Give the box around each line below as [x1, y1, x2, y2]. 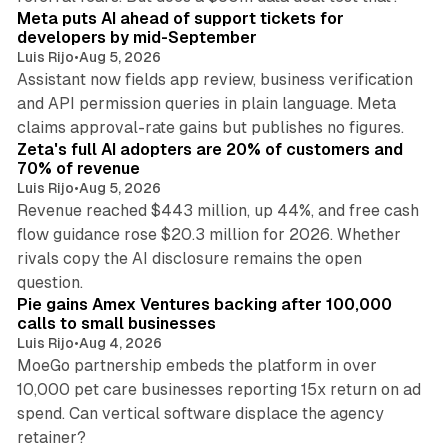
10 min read [343, 419, 412, 434]
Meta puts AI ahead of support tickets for [16, 9, 344, 29]
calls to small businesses [16, 314, 216, 334]
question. [16, 273, 83, 293]
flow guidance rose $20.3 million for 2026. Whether [16, 225, 401, 245]
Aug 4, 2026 [78, 335, 162, 352]
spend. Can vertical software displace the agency [16, 404, 384, 424]
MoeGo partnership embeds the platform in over [16, 356, 377, 376]
